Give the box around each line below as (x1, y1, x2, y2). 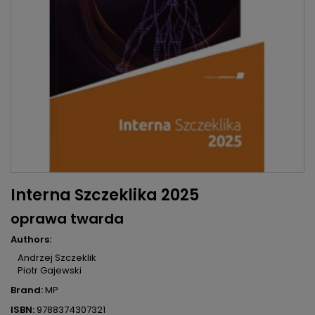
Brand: (11, 283, 43, 297)
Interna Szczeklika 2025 (11, 184, 199, 207)
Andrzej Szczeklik (18, 251, 96, 265)
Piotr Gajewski (18, 264, 82, 278)
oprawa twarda (11, 209, 124, 229)
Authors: (11, 233, 51, 247)
